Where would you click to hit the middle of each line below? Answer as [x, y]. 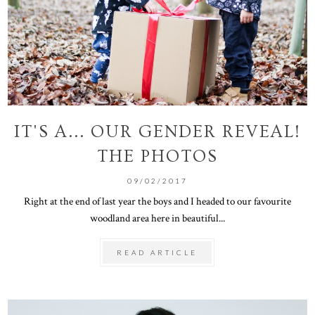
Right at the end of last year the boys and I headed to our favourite [157, 201]
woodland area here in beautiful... [157, 218]
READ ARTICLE [157, 252]
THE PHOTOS [157, 156]
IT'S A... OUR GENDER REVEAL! [157, 131]
